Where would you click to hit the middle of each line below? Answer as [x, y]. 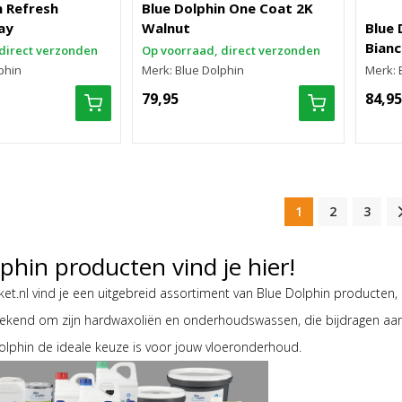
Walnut [166, 28]
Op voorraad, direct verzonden [232, 50]
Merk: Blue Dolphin [193, 70]
